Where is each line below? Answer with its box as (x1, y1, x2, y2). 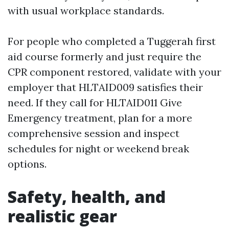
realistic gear (8, 205, 117, 227)
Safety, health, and (8, 186, 166, 208)
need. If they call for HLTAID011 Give (8, 96, 182, 109)
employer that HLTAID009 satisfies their (8, 81, 203, 94)
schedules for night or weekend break (8, 142, 189, 155)
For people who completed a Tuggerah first (8, 35, 216, 48)
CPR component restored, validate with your (8, 65, 221, 78)
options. (8, 157, 47, 170)
